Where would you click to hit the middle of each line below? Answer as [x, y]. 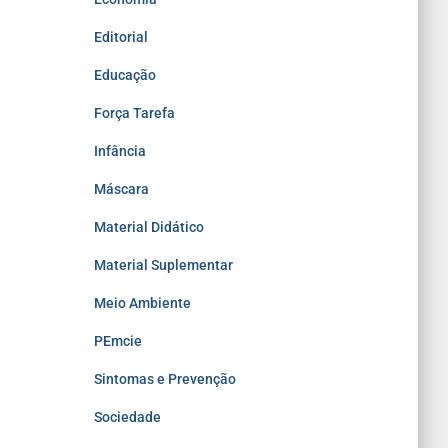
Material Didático [148, 227]
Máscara [121, 189]
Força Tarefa [134, 113]
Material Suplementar [163, 265]
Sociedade [127, 417]
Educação [124, 75]
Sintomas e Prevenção [164, 379]
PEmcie [117, 341]
